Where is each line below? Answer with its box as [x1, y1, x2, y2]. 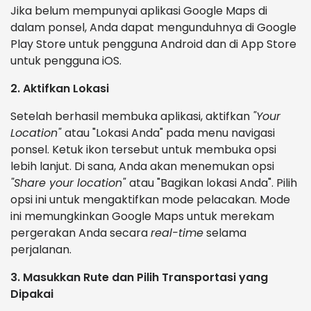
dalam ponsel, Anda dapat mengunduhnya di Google [10, 19, 296, 36]
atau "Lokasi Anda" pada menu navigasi [65, 125, 275, 142]
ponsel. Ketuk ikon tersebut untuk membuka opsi [10, 142, 276, 158]
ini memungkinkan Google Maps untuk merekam [10, 208, 274, 225]
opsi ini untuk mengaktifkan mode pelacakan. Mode [10, 192, 290, 208]
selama [203, 225, 246, 242]
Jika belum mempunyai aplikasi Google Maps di [10, 3, 267, 19]
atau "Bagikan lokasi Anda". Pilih [129, 175, 297, 192]
